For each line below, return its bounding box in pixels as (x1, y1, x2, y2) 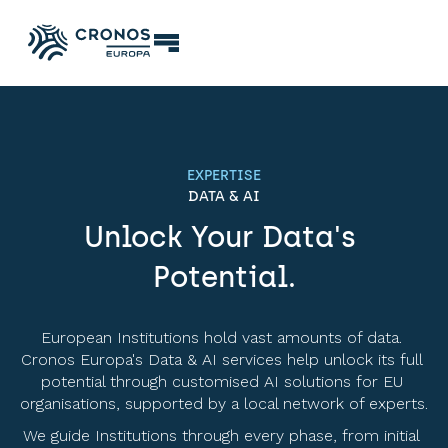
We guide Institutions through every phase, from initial (23, 426, 420, 445)
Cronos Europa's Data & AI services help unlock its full (20, 350, 423, 369)
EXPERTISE (187, 166, 261, 184)
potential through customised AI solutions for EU (40, 372, 403, 391)
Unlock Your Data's (84, 220, 356, 254)
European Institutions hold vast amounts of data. (41, 328, 402, 347)
